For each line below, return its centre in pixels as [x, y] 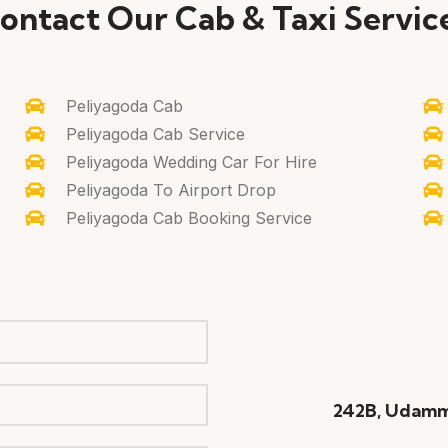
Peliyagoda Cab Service [156, 133]
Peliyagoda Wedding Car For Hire [192, 161]
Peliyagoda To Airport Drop [171, 189]
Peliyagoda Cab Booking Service [189, 217]
